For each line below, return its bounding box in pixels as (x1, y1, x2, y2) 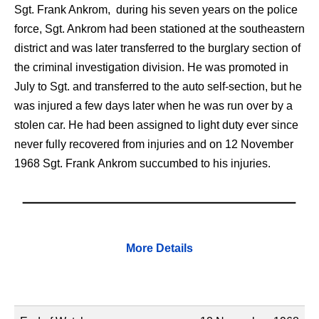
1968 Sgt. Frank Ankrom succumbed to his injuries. (14, 157, 271, 169)
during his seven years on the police (113, 3, 298, 16)
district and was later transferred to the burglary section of (14, 41, 300, 54)
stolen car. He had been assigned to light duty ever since (14, 118, 298, 131)
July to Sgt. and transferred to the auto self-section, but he (14, 80, 302, 93)
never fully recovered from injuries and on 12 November (14, 137, 293, 150)
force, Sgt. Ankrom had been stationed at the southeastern (14, 22, 305, 35)
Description (122, 284, 185, 297)
